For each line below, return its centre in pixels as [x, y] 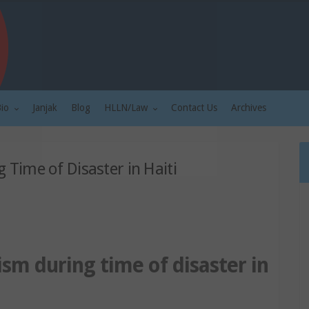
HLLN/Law [127, 108]
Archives [249, 108]
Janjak [45, 108]
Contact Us [194, 108]
